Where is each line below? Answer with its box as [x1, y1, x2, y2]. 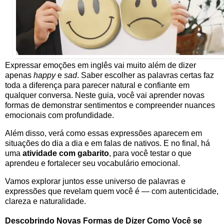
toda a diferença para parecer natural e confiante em [5, 81, 189, 90]
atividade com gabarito [22, 148, 109, 157]
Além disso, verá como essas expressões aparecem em [5, 128, 202, 137]
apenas [5, 71, 33, 80]
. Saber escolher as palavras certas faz [77, 71, 214, 80]
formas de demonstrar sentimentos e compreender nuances [5, 101, 215, 110]
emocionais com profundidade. [5, 111, 114, 120]
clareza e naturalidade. [5, 196, 86, 205]
